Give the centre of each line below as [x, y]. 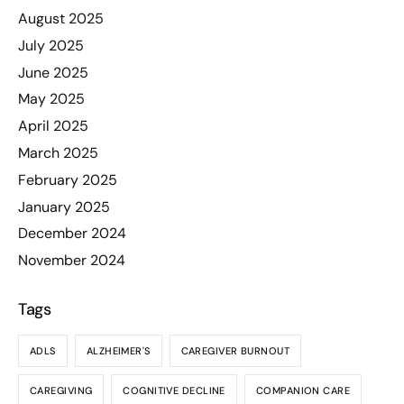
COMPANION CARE [303, 390]
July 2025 [51, 45]
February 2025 [68, 179]
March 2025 [58, 153]
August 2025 [61, 19]
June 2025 [53, 72]
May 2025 [51, 99]
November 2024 [72, 261]
